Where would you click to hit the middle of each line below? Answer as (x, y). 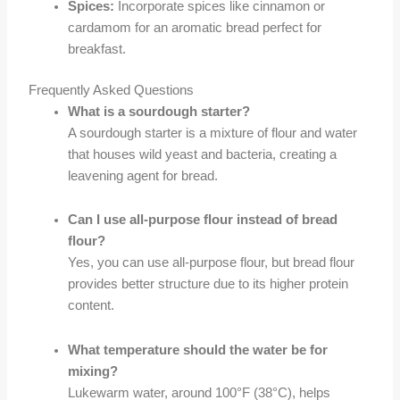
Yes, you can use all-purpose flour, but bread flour (212, 263)
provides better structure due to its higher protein (208, 284)
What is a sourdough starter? (159, 111)
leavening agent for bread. (143, 175)
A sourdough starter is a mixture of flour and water (213, 133)
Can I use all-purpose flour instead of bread (203, 220)
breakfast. (97, 49)
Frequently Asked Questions (112, 90)
